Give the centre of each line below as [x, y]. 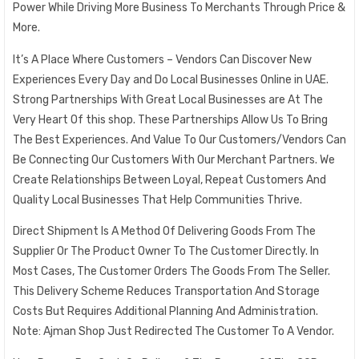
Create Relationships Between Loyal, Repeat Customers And [169, 179]
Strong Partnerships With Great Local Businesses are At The [168, 99]
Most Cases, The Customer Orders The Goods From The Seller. [171, 271]
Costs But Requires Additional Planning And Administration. [165, 311]
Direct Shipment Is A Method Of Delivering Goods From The [164, 231]
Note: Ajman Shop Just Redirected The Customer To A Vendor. [173, 331]
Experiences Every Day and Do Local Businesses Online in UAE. [171, 79]
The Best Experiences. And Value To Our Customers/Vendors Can [179, 139]
